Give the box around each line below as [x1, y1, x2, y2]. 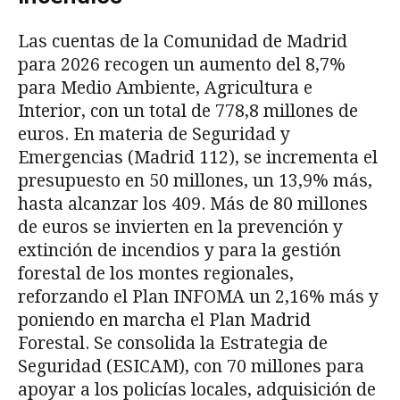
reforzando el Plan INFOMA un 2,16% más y [18, 286, 379, 307]
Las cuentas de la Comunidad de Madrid [18, 30, 347, 52]
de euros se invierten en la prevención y [18, 216, 343, 237]
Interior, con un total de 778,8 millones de [18, 100, 358, 121]
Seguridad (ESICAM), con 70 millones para [18, 355, 364, 377]
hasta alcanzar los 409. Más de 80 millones [18, 193, 368, 214]
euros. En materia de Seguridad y [18, 123, 290, 145]
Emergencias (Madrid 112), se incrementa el [18, 146, 378, 168]
